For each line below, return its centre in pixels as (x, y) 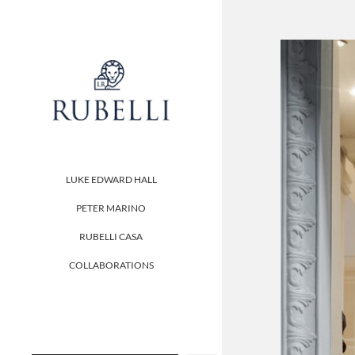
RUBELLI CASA (111, 237)
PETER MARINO (111, 208)
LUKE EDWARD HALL (111, 180)
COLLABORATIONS (111, 265)
